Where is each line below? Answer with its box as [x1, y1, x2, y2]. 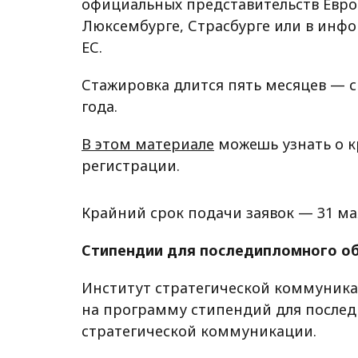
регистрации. [82, 156, 180, 176]
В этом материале [82, 134, 214, 154]
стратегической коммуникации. [82, 321, 316, 341]
